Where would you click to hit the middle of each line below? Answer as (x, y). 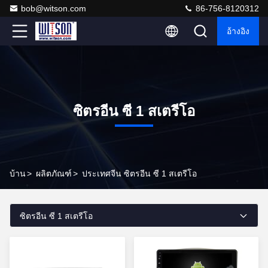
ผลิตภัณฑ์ (54, 173)
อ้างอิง (238, 31)
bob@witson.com (54, 8)
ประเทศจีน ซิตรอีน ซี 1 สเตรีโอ (139, 173)
